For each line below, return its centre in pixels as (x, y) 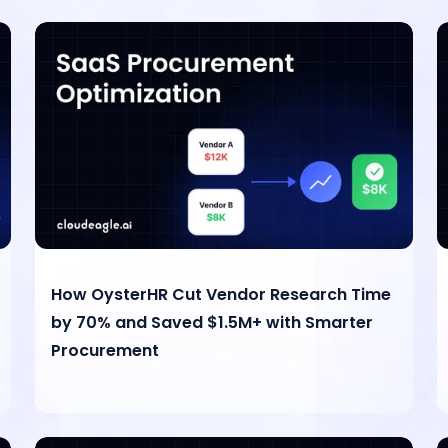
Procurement (104, 351)
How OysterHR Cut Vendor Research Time (220, 295)
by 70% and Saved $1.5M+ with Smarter (211, 323)
